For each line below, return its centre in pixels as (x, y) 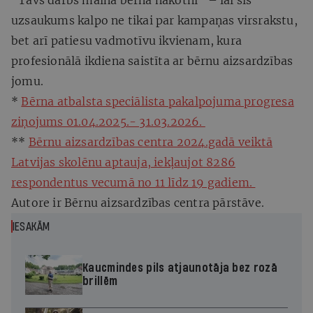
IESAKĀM (31, 226)
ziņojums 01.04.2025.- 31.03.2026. (108, 121)
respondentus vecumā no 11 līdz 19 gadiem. (133, 182)
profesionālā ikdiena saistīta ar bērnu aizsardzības (152, 60)
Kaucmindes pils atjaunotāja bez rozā (180, 268)
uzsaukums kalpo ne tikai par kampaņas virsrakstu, (154, 20)
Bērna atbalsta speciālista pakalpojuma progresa (158, 101)
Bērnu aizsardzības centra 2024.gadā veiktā (151, 141)
